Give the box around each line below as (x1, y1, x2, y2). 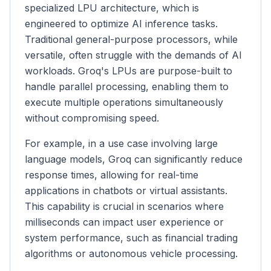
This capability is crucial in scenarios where (25, 200, 224, 212)
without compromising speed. (25, 112, 159, 124)
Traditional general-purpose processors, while (25, 33, 238, 45)
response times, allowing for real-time (25, 169, 198, 181)
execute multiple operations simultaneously (25, 96, 223, 108)
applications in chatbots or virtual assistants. (25, 184, 227, 197)
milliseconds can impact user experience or (25, 216, 224, 228)
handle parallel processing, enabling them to (25, 80, 229, 93)
